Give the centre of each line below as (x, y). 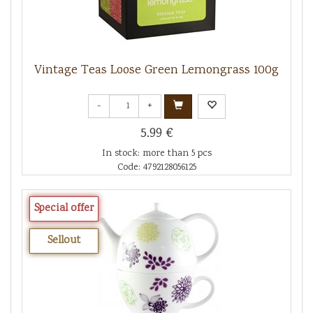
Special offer (64, 208)
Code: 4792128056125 (156, 167)
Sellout (64, 240)
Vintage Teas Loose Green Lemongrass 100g (156, 70)
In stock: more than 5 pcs (156, 153)
